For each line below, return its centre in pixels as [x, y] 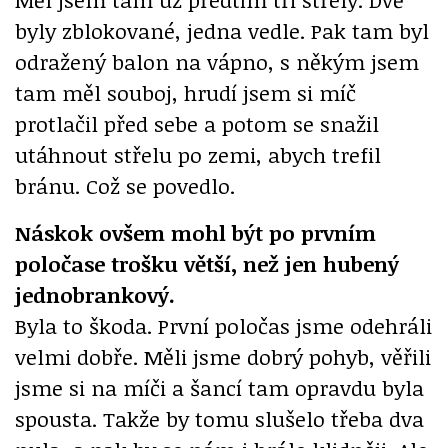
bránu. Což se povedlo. [125, 186]
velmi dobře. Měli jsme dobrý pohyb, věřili [223, 357]
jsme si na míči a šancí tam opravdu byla [219, 388]
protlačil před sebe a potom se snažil [197, 124]
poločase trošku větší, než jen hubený [207, 264]
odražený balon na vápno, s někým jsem [217, 62]
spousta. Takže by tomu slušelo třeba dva [219, 419]
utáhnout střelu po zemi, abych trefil [198, 155]
